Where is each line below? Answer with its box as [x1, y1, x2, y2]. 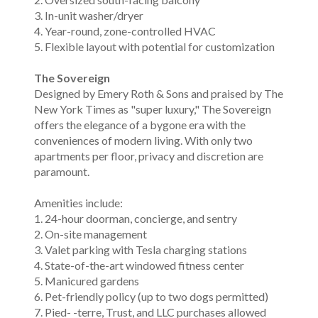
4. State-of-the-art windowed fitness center [34, 258, 244, 272]
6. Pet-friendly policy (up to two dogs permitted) [34, 290, 268, 303]
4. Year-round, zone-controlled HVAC [34, 24, 216, 38]
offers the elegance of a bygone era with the [34, 118, 246, 131]
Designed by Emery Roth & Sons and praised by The [34, 87, 283, 100]
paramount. [34, 165, 89, 178]
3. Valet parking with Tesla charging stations [34, 243, 247, 256]
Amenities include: [34, 196, 123, 209]
